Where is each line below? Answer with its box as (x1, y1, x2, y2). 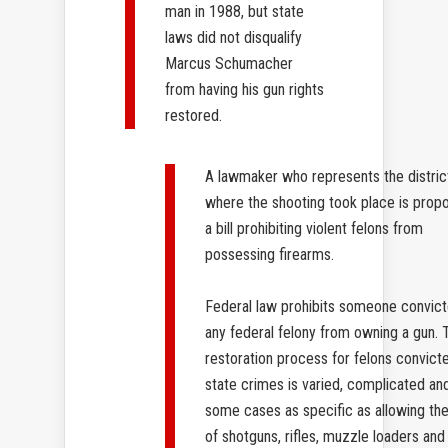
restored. (165, 106, 222, 126)
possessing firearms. (205, 245, 334, 265)
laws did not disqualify (165, 28, 302, 48)
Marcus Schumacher (165, 54, 293, 74)
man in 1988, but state (165, 2, 304, 22)
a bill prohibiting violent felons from (205, 219, 423, 239)
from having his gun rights (165, 80, 324, 100)
